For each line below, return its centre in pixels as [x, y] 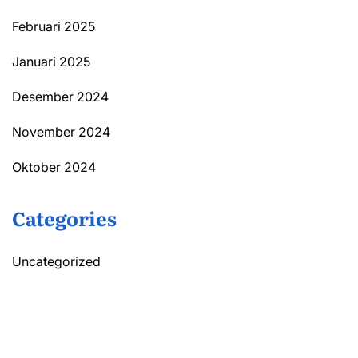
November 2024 [61, 131]
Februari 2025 [54, 26]
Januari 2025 [51, 61]
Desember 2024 [60, 96]
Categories [64, 217]
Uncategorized [56, 261]
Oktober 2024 [54, 167]
